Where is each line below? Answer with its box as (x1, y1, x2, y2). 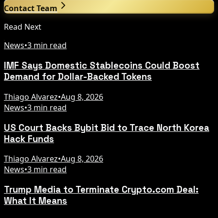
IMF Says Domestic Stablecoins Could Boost (4, 60, 200, 72)
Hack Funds (4, 133, 54, 145)
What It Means (4, 195, 67, 207)
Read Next (4, 21, 41, 33)
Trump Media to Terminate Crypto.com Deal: (4, 184, 199, 196)
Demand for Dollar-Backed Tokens (4, 71, 152, 83)
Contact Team (4, 3, 57, 14)
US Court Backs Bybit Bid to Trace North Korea (4, 122, 209, 133)
